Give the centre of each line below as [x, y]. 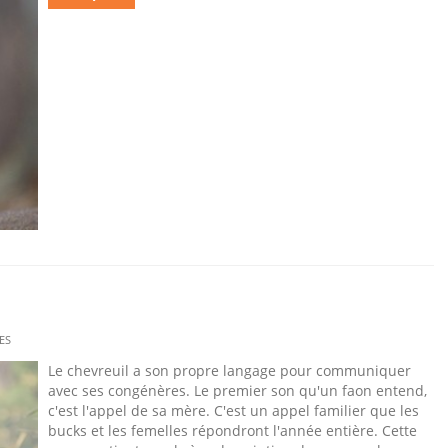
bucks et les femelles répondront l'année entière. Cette [232, 430]
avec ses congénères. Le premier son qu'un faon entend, [237, 390]
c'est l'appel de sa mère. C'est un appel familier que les [233, 410]
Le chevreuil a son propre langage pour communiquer [229, 370]
